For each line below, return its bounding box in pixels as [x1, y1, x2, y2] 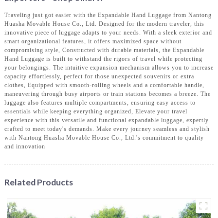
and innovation [4, 143, 45, 150]
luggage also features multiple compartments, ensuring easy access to [4, 99, 196, 106]
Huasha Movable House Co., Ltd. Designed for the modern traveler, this [4, 20, 204, 27]
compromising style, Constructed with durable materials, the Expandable [4, 46, 204, 54]
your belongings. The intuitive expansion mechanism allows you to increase [4, 64, 214, 71]
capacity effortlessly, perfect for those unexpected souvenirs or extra [4, 73, 194, 80]
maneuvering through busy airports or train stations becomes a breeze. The [4, 90, 211, 97]
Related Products [4, 176, 73, 187]
